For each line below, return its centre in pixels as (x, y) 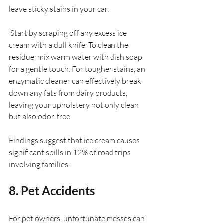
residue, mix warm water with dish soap (76, 56)
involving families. (39, 164)
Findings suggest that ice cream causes (75, 140)
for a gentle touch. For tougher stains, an (78, 68)
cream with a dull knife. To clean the (69, 45)
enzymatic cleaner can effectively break (76, 80)
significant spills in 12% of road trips (71, 152)
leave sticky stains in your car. (59, 9)
